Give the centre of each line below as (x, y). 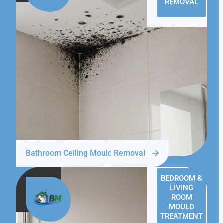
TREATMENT (181, 216)
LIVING (181, 188)
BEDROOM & (181, 178)
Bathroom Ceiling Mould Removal (86, 153)
